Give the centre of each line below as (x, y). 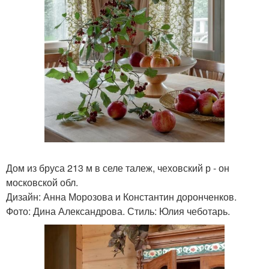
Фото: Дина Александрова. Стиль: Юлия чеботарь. (118, 211)
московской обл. (42, 183)
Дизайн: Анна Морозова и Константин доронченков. (121, 197)
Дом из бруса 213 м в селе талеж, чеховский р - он (118, 168)
